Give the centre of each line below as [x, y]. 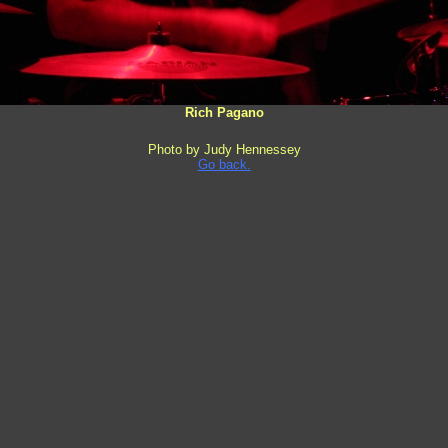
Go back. [224, 164]
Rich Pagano [224, 112]
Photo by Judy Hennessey [224, 149]
